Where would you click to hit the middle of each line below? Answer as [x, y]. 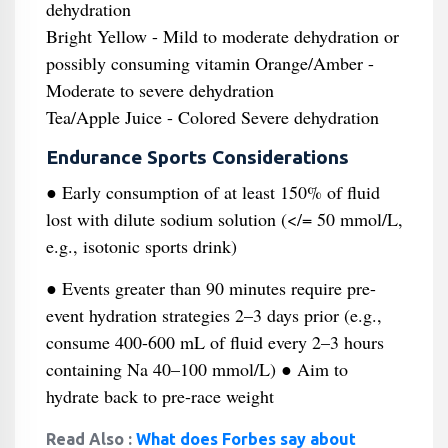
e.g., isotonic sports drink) [141, 246]
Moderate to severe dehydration [159, 90]
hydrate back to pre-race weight [159, 396]
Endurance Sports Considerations [197, 157]
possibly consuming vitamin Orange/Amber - [209, 63]
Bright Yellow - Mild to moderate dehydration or [222, 36]
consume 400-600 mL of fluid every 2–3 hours [214, 342]
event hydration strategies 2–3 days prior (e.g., [213, 315]
